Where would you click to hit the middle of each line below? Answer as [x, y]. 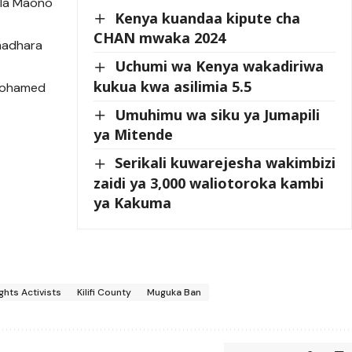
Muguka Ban [174, 293]
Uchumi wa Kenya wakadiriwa [220, 66]
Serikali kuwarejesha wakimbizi [225, 163]
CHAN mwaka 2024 [160, 38]
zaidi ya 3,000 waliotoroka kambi [209, 183]
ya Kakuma [133, 203]
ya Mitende [134, 135]
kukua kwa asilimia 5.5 [173, 86]
